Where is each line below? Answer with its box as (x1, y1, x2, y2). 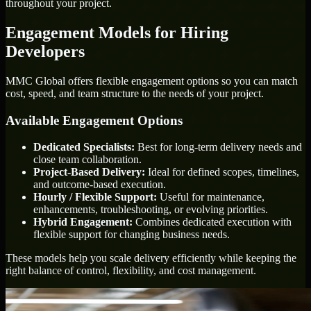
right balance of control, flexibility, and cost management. (6, 264, 256, 277)
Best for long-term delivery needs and (135, 141, 302, 153)
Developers (6, 42, 85, 60)
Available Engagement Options (6, 112, 183, 128)
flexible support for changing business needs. (33, 228, 230, 241)
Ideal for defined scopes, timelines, (145, 166, 299, 178)
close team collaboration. (33, 153, 142, 166)
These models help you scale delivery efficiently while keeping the (6, 252, 296, 264)
